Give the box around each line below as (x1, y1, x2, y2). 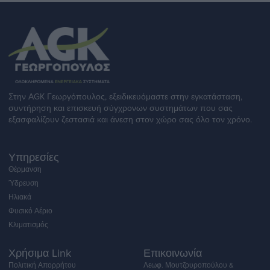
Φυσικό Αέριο (8, 206, 52, 217)
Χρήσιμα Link (8, 245, 71, 262)
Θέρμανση (8, 164, 42, 175)
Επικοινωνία (143, 245, 202, 262)
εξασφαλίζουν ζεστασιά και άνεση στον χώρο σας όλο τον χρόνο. (8, 113, 252, 127)
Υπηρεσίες (8, 149, 59, 166)
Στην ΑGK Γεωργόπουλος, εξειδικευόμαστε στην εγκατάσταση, (8, 90, 242, 104)
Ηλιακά (8, 192, 31, 203)
